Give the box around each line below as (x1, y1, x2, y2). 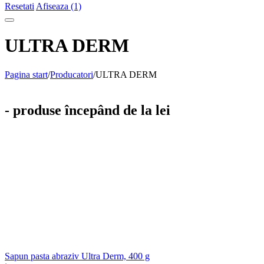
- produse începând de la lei (5, 102, 170, 118)
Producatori (50, 69, 93, 80)
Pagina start (5, 69, 48, 80)
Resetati (5, 1, 34, 11)
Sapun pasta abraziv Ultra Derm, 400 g (5, 250, 150, 261)
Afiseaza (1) (36, 1, 81, 11)
